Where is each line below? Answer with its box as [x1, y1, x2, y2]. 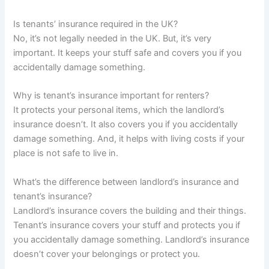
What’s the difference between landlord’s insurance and [13, 176, 240, 187]
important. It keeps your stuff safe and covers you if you [13, 47, 242, 59]
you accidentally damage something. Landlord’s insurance [13, 234, 250, 245]
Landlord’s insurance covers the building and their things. [13, 205, 247, 216]
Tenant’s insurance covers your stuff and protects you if [13, 219, 241, 231]
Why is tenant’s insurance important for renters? [13, 90, 210, 101]
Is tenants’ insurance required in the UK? [13, 19, 178, 30]
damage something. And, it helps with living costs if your [13, 133, 245, 145]
